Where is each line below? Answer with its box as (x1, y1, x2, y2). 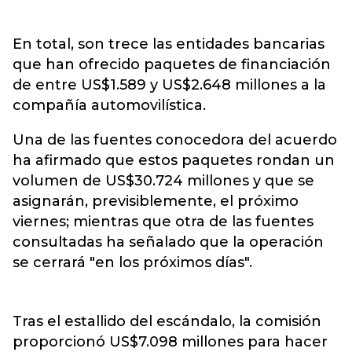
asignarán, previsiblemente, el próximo (13, 192, 299, 210)
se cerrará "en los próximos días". (13, 254, 252, 271)
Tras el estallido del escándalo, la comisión (13, 313, 321, 330)
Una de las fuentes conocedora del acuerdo (13, 131, 337, 148)
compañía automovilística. (13, 97, 206, 114)
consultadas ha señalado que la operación (13, 233, 324, 251)
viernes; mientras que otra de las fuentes (13, 213, 313, 230)
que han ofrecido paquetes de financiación (13, 56, 331, 73)
